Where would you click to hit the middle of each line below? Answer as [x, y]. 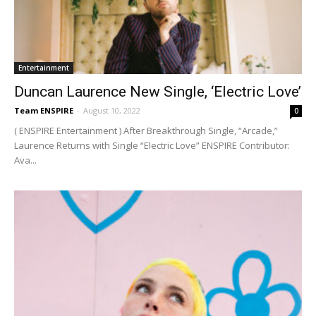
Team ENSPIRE [44, 110]
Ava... [25, 160]
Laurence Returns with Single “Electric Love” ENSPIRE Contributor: [152, 145]
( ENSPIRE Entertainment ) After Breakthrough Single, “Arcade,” [146, 130]
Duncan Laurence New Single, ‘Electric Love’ [158, 91]
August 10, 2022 [112, 110]
